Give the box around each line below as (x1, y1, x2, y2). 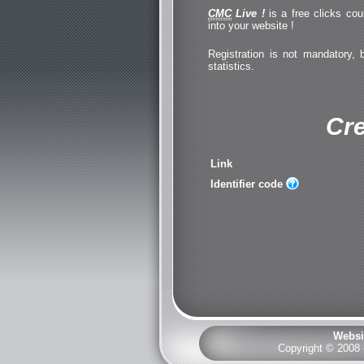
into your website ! (208, 19, 294, 32)
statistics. (208, 60, 254, 72)
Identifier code (210, 178, 283, 190)
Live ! (232, 7, 265, 19)
